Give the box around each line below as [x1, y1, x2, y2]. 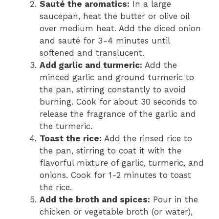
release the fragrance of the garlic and [40, 109, 196, 119]
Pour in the [150, 194, 198, 204]
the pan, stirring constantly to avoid [40, 84, 186, 94]
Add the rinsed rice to [102, 133, 192, 143]
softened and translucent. [40, 47, 144, 58]
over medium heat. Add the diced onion [40, 23, 201, 33]
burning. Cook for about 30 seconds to [40, 96, 197, 107]
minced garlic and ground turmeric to [40, 72, 194, 82]
